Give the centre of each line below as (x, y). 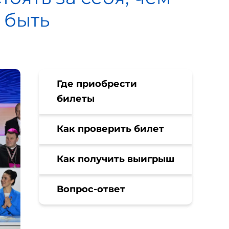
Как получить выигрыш (116, 159)
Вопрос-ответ (91, 189)
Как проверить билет (110, 129)
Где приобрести (97, 84)
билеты (76, 99)
